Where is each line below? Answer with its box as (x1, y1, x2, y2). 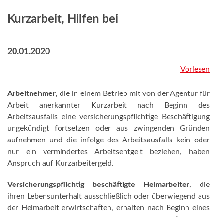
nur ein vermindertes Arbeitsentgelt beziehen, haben (7, 148, 210, 155)
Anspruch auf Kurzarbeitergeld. (7, 159, 114, 167)
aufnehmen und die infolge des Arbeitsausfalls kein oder (7, 136, 210, 144)
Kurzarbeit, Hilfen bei (7, 14, 118, 25)
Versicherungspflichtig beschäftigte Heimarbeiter (7, 181, 189, 188)
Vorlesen (180, 65, 210, 73)
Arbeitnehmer (7, 90, 56, 97)
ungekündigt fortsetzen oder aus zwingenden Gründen (7, 124, 210, 132)
